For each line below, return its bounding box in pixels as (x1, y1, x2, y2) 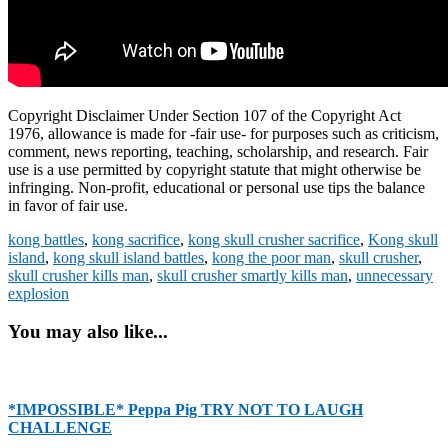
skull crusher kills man (8, 266, 149, 284)
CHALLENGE (8, 419, 112, 437)
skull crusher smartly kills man (157, 266, 348, 284)
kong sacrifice (92, 230, 180, 248)
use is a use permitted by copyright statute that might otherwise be (8, 160, 421, 178)
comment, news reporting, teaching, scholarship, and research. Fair (8, 142, 428, 160)
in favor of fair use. (8, 196, 128, 214)
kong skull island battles (53, 248, 204, 266)
